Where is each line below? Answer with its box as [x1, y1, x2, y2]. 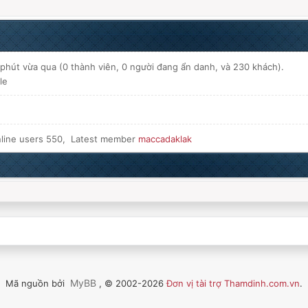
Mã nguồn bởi [5, 278, 67, 289]
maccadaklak [137, 133, 192, 144]
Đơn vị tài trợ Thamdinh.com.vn [166, 278, 300, 289]
